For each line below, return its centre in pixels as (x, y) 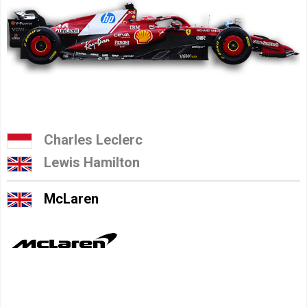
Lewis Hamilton (92, 163)
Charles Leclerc (93, 140)
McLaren (71, 198)
